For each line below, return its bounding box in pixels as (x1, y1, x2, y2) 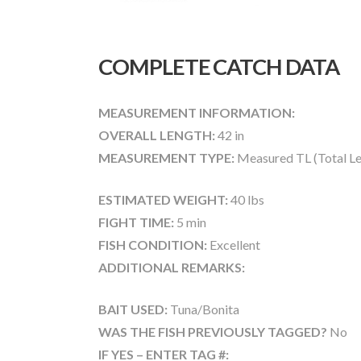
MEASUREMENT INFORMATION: (98, 104, 295, 120)
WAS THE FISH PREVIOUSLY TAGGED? (98, 323, 330, 339)
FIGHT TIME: (98, 214, 174, 230)
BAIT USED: (98, 301, 168, 317)
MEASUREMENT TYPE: (98, 149, 234, 165)
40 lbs (228, 191, 264, 207)
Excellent (207, 236, 260, 252)
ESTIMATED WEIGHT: (98, 191, 228, 207)
